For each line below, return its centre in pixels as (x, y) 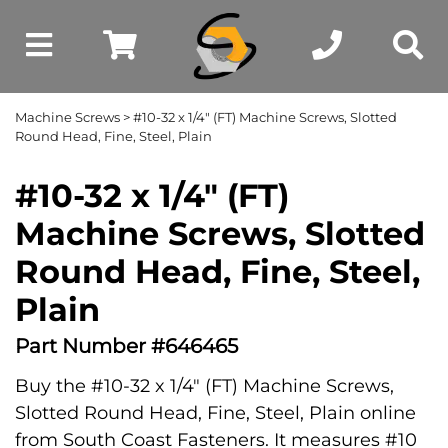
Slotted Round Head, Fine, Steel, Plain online (215, 413)
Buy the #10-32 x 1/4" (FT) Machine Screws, (204, 386)
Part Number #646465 (126, 346)
